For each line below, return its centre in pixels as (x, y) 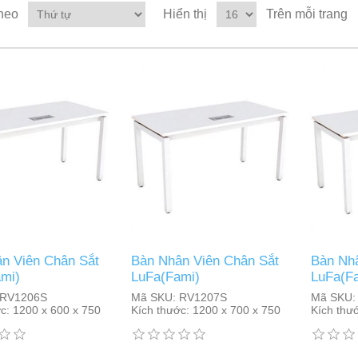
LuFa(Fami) (165, 277)
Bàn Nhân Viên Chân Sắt (205, 261)
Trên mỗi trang (307, 14)
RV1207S (201, 297)
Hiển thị (185, 14)
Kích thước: (160, 310)
